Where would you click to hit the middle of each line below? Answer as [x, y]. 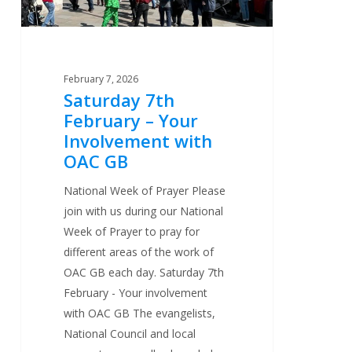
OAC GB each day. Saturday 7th [144, 273]
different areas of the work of [139, 252]
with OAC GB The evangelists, [140, 313]
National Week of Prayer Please [145, 191]
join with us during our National [144, 211]
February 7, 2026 [101, 79]
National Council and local [130, 334]
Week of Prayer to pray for [132, 232]
